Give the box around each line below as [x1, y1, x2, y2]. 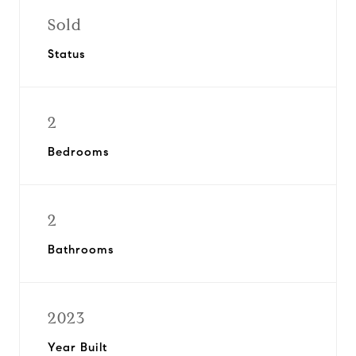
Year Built [48, 340, 107, 354]
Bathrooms [48, 242, 114, 257]
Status [48, 47, 85, 61]
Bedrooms [48, 145, 109, 159]
